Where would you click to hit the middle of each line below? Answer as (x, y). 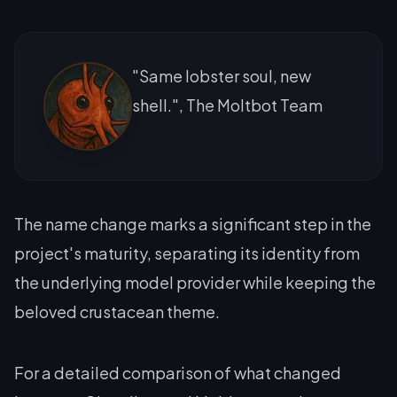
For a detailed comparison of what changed (178, 372)
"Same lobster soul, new (222, 75)
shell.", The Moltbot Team (227, 105)
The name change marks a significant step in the (193, 223)
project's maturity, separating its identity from (187, 253)
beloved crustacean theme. (117, 311)
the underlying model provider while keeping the (195, 282)
